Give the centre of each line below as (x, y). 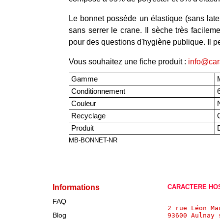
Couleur (83, 103)
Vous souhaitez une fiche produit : (128, 62)
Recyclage (87, 116)
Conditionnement (97, 91)
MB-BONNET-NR (93, 140)
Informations (76, 187)
